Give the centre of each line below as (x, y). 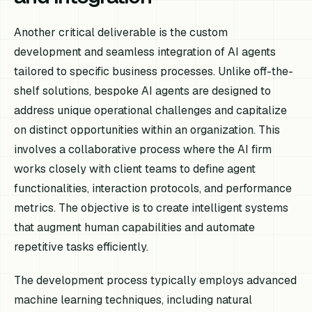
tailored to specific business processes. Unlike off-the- (154, 72)
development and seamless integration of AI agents (145, 52)
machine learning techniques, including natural (133, 299)
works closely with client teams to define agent (135, 169)
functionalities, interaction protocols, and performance (153, 189)
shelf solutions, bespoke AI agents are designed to (143, 91)
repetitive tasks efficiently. (81, 247)
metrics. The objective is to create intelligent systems (151, 208)
